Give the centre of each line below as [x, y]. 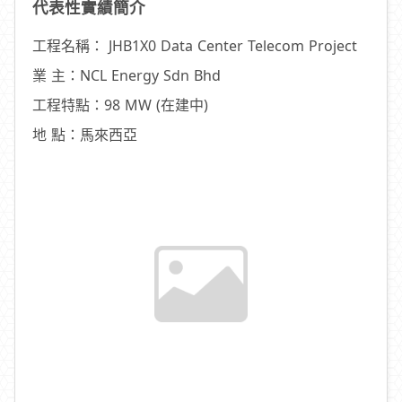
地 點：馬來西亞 [85, 134]
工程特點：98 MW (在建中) [121, 105]
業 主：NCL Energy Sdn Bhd [127, 75]
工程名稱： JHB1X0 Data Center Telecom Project [195, 45]
